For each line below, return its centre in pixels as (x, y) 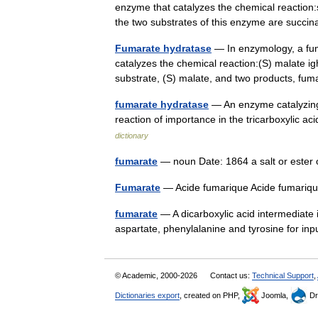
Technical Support (283, 275)
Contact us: (231, 275)
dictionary (132, 135)
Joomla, (275, 295)
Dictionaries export (147, 295)
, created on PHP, (211, 295)
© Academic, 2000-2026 (157, 275)
